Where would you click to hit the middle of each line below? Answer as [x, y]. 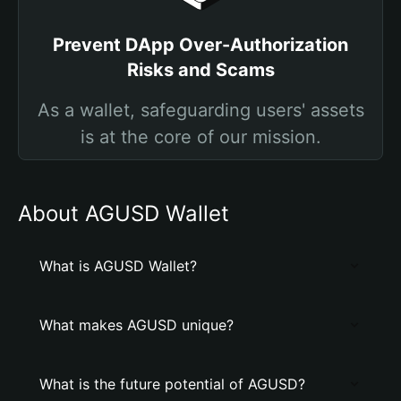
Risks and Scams [200, 70]
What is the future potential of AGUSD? [172, 384]
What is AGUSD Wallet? [118, 266]
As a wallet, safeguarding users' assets [200, 110]
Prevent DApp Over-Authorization [200, 45]
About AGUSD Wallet [124, 213]
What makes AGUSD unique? [137, 325]
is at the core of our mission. [200, 137]
